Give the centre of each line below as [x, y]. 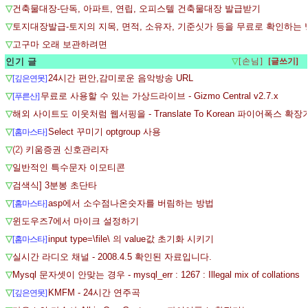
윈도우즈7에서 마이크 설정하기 [76, 221]
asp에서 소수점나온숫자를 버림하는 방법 [131, 203]
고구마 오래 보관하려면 [60, 44]
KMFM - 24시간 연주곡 [94, 293]
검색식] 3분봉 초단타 [55, 185]
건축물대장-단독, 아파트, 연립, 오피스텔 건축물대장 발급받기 [136, 9]
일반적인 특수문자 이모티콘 [69, 167]
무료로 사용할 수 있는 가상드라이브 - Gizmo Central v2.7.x [159, 96]
